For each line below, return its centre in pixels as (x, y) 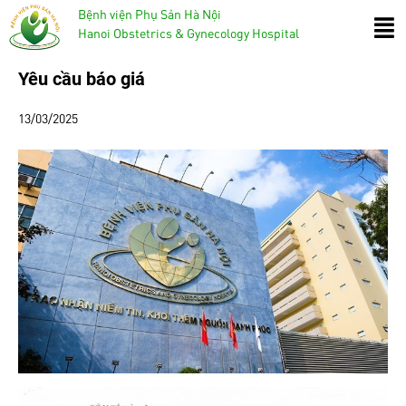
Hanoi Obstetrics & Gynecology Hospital (188, 33)
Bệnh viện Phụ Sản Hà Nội (149, 14)
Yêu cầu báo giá (82, 79)
